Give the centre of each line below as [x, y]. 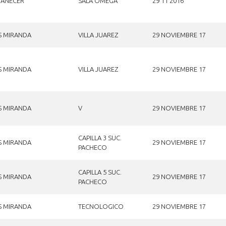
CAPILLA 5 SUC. [100, 172]
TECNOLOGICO [101, 206]
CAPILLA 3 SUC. [100, 137]
